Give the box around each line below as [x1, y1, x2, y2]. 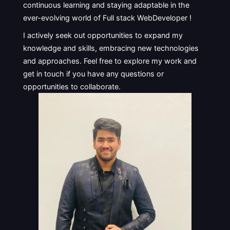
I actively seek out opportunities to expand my [23, 31, 183, 40]
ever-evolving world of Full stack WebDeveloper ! [23, 13, 191, 23]
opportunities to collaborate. [23, 82, 121, 91]
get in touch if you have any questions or [23, 69, 164, 79]
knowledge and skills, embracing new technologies [23, 44, 199, 53]
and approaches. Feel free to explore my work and [23, 56, 197, 66]
